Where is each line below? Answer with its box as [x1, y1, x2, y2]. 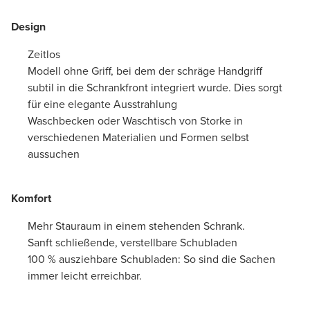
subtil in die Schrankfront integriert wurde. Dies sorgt [28, 79, 282, 95]
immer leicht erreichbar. [28, 267, 145, 284]
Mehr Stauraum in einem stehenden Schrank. [28, 217, 245, 234]
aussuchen [28, 145, 80, 162]
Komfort [11, 190, 51, 206]
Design [11, 18, 46, 35]
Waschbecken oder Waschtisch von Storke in [28, 112, 243, 129]
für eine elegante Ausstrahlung [28, 95, 177, 112]
